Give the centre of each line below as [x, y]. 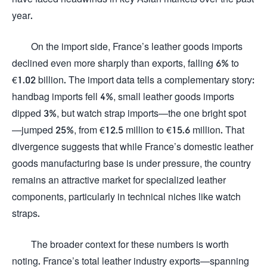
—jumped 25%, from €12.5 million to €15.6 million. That [128, 130]
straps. [26, 213]
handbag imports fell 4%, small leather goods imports [123, 96]
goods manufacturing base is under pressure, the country [131, 163]
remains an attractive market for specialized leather [119, 180]
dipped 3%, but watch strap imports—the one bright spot [129, 113]
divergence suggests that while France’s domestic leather [133, 146]
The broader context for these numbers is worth [130, 244]
